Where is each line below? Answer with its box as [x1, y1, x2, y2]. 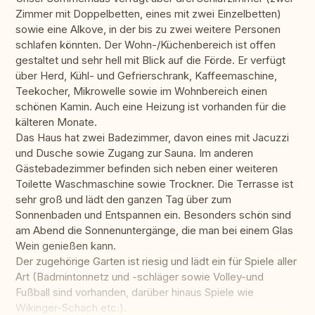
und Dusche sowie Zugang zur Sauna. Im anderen [15, 146, 253, 160]
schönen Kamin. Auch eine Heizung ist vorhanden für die [15, 100, 286, 114]
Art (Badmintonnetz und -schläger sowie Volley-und [15, 270, 264, 284]
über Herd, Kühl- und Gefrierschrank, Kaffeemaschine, [15, 69, 277, 83]
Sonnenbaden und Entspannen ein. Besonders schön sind [15, 208, 291, 222]
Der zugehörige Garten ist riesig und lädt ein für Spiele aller [15, 255, 297, 269]
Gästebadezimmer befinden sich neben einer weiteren [15, 162, 278, 176]
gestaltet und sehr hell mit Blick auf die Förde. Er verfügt [15, 53, 285, 67]
